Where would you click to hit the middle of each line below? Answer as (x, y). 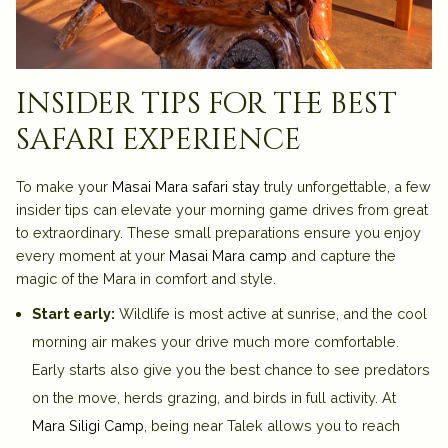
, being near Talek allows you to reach (272, 425)
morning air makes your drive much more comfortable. (215, 341)
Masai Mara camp (228, 255)
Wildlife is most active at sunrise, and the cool (271, 313)
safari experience (158, 140)
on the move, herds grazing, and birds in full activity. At (214, 397)
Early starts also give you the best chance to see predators (231, 369)
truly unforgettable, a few (345, 186)
